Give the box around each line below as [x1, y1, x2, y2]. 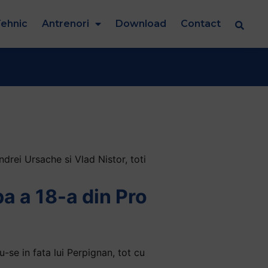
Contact [181, 17, 221, 29]
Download [115, 17, 166, 29]
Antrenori [42, 17, 89, 29]
